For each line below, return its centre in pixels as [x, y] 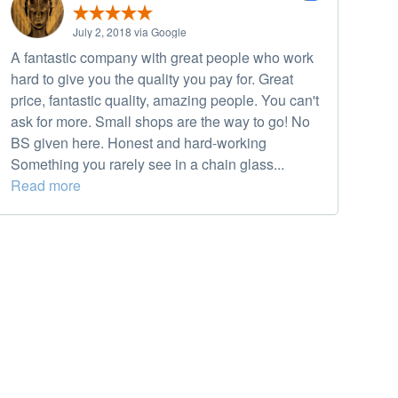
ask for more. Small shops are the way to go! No [160, 122]
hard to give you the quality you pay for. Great [152, 79]
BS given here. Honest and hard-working [139, 143]
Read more [46, 186]
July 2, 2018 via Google [130, 32]
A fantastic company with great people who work [162, 58]
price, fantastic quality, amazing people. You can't [165, 100]
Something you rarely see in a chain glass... [147, 164]
